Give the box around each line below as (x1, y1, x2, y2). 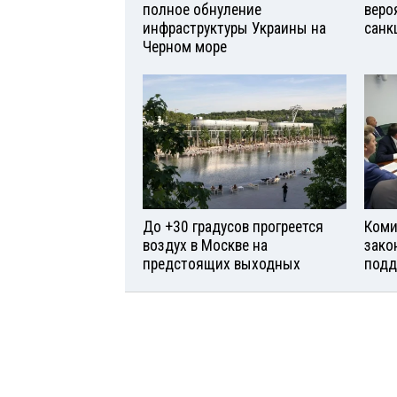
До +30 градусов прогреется (143, 218, 323, 237)
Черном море (143, 37, 227, 56)
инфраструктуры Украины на (143, 19, 326, 37)
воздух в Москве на (143, 237, 268, 255)
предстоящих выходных (143, 255, 300, 274)
